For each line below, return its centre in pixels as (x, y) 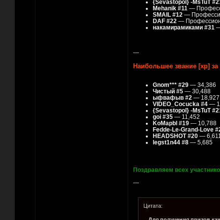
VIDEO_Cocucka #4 (180, 104)
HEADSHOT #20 (175, 136)
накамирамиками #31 (184, 27)
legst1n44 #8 (171, 142)
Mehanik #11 (170, 8)
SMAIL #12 (168, 15)
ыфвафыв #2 (172, 98)
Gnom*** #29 (171, 85)
